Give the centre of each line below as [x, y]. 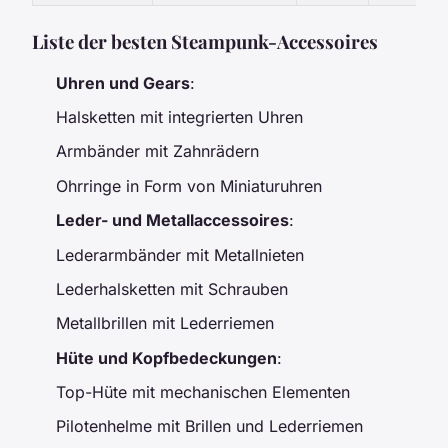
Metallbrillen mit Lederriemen [165, 323]
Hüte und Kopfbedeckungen [166, 357]
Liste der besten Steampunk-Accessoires [205, 41]
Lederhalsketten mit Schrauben [172, 288]
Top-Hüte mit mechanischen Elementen [203, 392]
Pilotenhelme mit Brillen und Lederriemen [209, 426]
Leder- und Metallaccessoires [172, 220]
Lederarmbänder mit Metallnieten [180, 254]
